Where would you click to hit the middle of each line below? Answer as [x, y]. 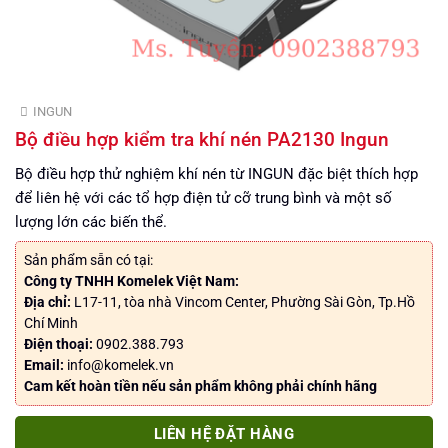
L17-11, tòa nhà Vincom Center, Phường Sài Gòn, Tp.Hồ [242, 301]
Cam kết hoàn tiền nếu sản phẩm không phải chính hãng [200, 385]
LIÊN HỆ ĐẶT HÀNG [224, 433]
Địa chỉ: [47, 301]
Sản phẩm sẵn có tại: [88, 259]
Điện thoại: [58, 343]
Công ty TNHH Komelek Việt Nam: [131, 280]
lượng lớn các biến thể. [91, 221]
